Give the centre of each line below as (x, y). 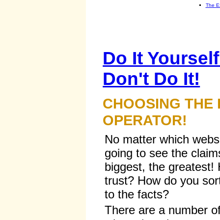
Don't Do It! (151, 79)
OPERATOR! (145, 120)
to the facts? (137, 194)
